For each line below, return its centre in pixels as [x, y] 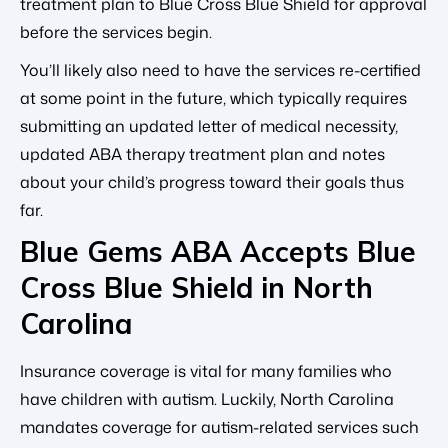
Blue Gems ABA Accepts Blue [218, 252]
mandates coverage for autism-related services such [219, 427]
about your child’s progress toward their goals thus [212, 182]
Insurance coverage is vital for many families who [206, 371]
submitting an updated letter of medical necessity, [209, 126]
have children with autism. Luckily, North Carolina [207, 399]
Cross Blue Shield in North [196, 288]
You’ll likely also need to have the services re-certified [220, 70]
